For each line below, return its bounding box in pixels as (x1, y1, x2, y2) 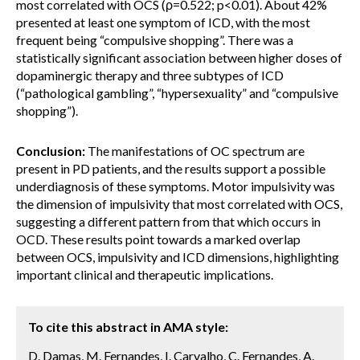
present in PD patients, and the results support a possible (16, 161, 325, 176)
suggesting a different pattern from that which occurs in (16, 214, 321, 229)
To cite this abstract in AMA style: (28, 319, 228, 334)
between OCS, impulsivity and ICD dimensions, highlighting (16, 249, 339, 264)
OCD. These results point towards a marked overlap (16, 231, 301, 247)
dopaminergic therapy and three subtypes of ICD (16, 67, 284, 83)
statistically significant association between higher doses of (16, 50, 342, 65)
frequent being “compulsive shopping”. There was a (16, 32, 293, 47)
